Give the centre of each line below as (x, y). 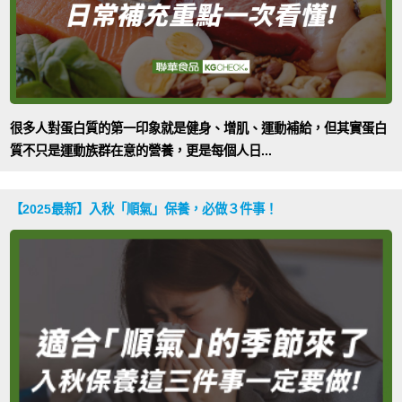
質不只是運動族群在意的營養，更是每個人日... (141, 151)
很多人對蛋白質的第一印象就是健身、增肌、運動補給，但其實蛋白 (199, 129)
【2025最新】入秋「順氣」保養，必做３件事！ (144, 210)
